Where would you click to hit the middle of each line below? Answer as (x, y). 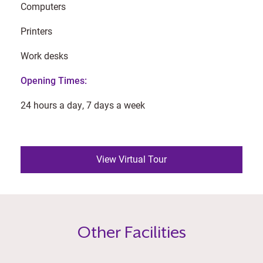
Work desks (44, 55)
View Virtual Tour (131, 159)
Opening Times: (54, 80)
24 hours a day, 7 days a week (83, 105)
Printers (36, 31)
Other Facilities (131, 232)
